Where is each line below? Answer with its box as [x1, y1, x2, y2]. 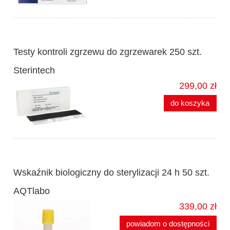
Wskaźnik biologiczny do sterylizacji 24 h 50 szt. [13, 167, 209, 178]
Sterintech [13, 65, 55, 76]
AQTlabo [13, 186, 50, 197]
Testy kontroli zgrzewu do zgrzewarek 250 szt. [13, 47, 202, 57]
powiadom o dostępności [126, 219, 210, 228]
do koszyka [170, 99, 210, 108]
